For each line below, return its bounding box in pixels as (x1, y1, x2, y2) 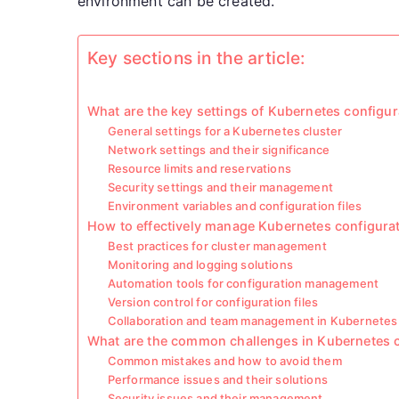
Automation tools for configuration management (107, 276, 379, 290)
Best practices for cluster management (107, 239, 327, 253)
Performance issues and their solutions (107, 372, 328, 387)
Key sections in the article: (87, 47, 305, 69)
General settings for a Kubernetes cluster (107, 124, 343, 138)
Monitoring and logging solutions (107, 257, 293, 272)
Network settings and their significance (107, 142, 330, 157)
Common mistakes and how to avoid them (107, 354, 342, 368)
